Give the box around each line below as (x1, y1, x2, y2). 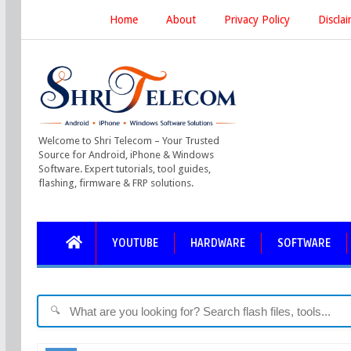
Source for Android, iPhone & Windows (38, 148, 214, 161)
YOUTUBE (112, 236, 159, 250)
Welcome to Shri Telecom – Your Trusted (38, 134, 219, 147)
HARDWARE (190, 236, 246, 250)
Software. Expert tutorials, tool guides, (38, 162, 211, 175)
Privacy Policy (223, 13, 290, 26)
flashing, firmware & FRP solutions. (38, 176, 194, 189)
